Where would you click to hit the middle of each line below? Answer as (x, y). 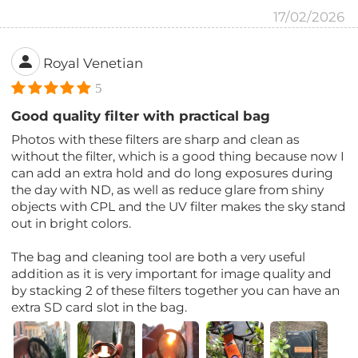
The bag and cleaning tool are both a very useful (159, 257)
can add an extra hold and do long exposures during (173, 173)
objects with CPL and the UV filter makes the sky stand (179, 206)
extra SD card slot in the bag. (99, 307)
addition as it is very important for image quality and (172, 273)
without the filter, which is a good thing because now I (178, 156)
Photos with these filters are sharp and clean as (156, 139)
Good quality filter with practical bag (141, 115)
